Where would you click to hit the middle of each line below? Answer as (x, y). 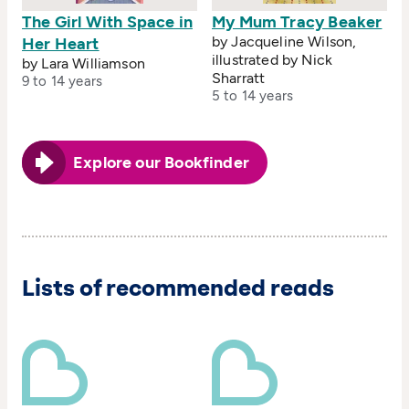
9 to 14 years (62, 82)
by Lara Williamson (84, 64)
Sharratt (239, 79)
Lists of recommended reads (178, 288)
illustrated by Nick (273, 60)
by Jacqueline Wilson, (284, 42)
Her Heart (61, 44)
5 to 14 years (252, 96)
